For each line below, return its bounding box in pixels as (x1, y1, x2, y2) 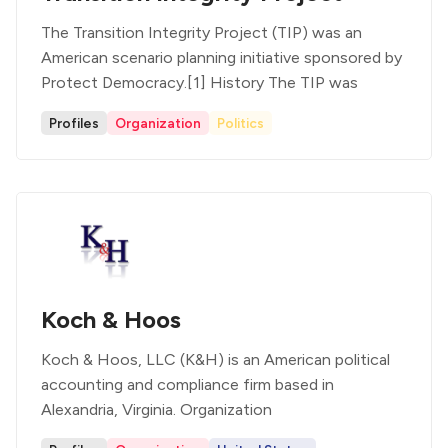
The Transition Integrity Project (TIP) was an (41, 23, 362, 42)
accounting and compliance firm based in (41, 375, 334, 394)
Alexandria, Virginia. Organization (41, 400, 272, 419)
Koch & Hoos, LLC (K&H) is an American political (41, 350, 390, 369)
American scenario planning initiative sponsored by (41, 48, 402, 67)
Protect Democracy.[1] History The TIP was (41, 73, 358, 92)
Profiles (49, 115, 99, 131)
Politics (217, 115, 264, 131)
